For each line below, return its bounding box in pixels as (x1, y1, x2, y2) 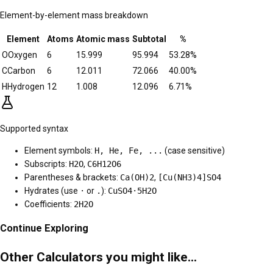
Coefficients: (24, 199, 74, 210)
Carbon (7, 66, 35, 76)
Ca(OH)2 (120, 172, 154, 183)
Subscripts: (24, 159, 69, 169)
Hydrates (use (24, 186, 80, 196)
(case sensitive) (163, 146, 225, 156)
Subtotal (132, 34, 166, 44)
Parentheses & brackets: (24, 172, 120, 183)
